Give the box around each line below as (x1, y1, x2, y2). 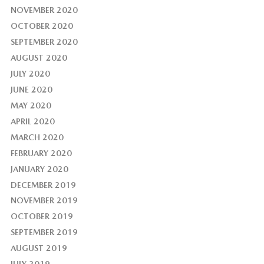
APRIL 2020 (10, 116, 55, 126)
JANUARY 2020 (10, 164, 68, 174)
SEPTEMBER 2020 (10, 37, 78, 47)
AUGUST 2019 (10, 243, 67, 253)
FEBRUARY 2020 (10, 148, 72, 158)
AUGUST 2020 (10, 52, 67, 62)
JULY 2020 (10, 68, 50, 78)
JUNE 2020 (10, 84, 52, 94)
